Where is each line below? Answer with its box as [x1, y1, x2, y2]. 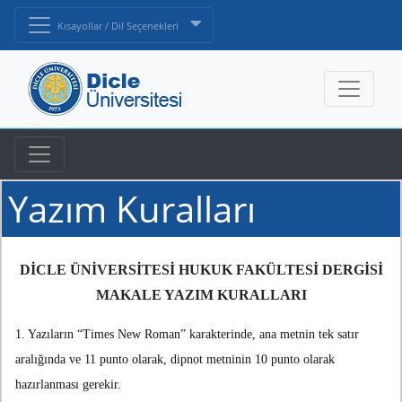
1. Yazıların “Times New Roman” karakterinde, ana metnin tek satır [15, 328, 359, 342]
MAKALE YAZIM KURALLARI [95, 287, 307, 303]
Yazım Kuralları [8, 184, 256, 234]
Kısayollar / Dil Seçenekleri [57, 20, 181, 33]
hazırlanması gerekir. [15, 378, 121, 392]
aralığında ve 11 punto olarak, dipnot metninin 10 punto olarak [15, 353, 335, 367]
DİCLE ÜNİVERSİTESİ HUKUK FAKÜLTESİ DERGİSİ [19, 262, 383, 278]
